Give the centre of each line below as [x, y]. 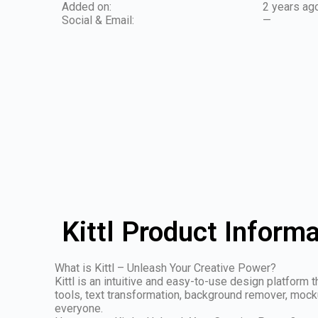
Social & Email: [98, 20]
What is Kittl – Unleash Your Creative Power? [166, 268]
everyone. [79, 308]
